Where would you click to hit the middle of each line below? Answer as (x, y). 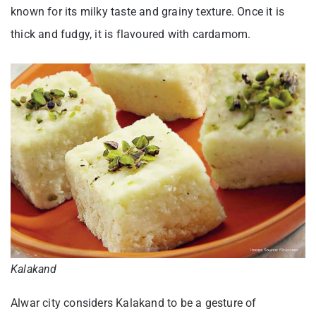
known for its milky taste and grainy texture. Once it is (148, 12)
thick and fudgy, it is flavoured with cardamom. (131, 35)
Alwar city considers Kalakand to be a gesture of (134, 303)
